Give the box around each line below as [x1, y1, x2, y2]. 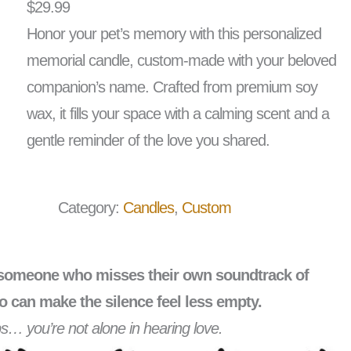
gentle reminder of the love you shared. [27, 132, 270, 150]
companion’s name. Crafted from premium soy [27, 78, 318, 96]
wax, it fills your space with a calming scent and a [27, 105, 330, 123]
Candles [123, 199, 175, 217]
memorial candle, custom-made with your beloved [27, 52, 337, 70]
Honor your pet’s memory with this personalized [27, 25, 322, 43]
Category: [58, 199, 124, 217]
